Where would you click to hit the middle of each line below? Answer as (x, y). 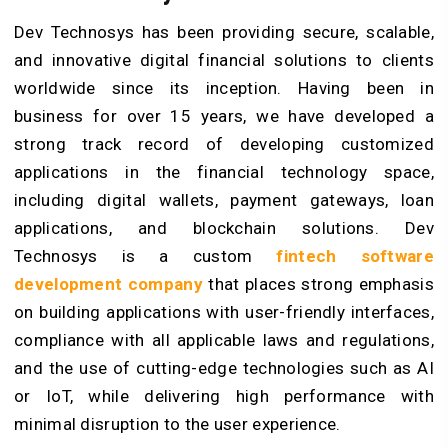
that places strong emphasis (321, 284)
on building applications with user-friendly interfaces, (224, 312)
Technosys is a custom (145, 256)
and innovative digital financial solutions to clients (224, 60)
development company (111, 284)
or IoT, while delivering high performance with (224, 396)
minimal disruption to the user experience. (177, 424)
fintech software (355, 256)
